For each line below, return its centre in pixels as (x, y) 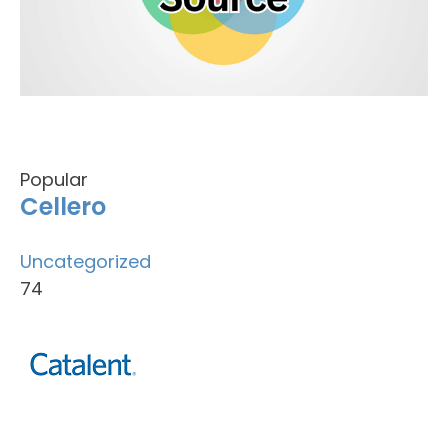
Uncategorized (85, 261)
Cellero (63, 206)
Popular (54, 179)
